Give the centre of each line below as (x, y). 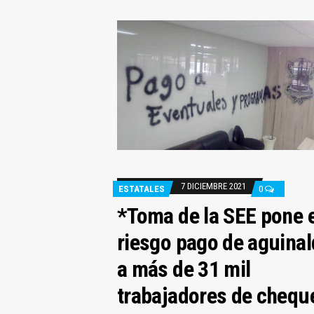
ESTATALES (141, 189)
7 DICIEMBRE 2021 (213, 186)
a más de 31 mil (184, 269)
